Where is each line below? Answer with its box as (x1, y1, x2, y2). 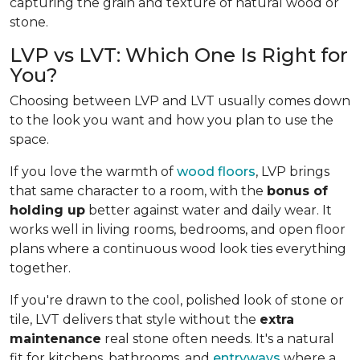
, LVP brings (256, 164, 329, 179)
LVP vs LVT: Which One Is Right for (10, 43, 348, 67)
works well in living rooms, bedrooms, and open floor (10, 222, 346, 237)
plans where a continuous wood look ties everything (10, 241, 346, 256)
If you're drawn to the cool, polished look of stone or (10, 292, 344, 308)
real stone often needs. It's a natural (101, 331, 334, 346)
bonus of (267, 183, 328, 198)
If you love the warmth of (10, 164, 177, 179)
